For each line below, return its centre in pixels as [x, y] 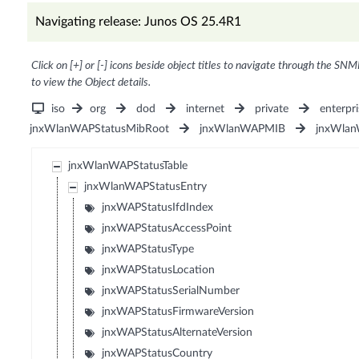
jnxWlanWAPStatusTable [128, 166]
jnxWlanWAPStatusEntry [146, 187]
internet [206, 109]
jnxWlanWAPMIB [242, 129]
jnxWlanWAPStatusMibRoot [99, 129]
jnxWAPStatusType [148, 250]
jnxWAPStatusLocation [159, 270]
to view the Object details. [91, 83]
